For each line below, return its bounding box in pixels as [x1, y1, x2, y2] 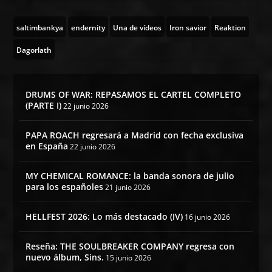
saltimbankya [16, 22, 64, 33]
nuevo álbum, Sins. [25, 251, 104, 263]
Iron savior [169, 22, 207, 33]
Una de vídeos [113, 22, 162, 33]
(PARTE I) [25, 99, 62, 111]
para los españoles [25, 180, 104, 192]
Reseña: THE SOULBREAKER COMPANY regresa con [25, 240, 235, 252]
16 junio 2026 [185, 211, 231, 222]
